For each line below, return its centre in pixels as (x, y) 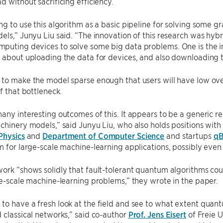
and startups (189, 135)
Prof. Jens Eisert (157, 214)
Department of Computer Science (104, 135)
